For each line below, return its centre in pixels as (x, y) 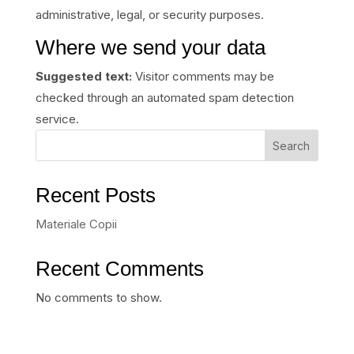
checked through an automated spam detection (164, 98)
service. (57, 119)
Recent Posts (95, 195)
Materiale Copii (76, 224)
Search (292, 145)
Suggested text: (85, 76)
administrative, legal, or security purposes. (149, 15)
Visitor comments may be (204, 76)
